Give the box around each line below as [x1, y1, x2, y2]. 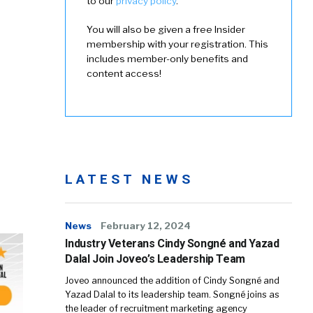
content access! [87, 68, 162, 80]
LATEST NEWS [65, 171, 194, 188]
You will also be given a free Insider [87, 24, 246, 36]
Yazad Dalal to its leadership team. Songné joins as [65, 289, 280, 300]
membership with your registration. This [87, 38, 269, 50]
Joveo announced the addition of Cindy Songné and [65, 275, 280, 286]
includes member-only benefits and [87, 53, 249, 65]
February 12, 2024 [101, 220, 191, 232]
